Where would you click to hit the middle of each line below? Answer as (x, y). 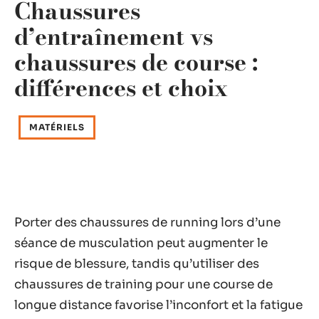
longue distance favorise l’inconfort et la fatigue (158, 305)
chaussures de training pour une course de (143, 284)
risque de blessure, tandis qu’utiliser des (137, 264)
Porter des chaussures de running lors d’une (147, 223)
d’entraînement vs (114, 37)
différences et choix (121, 88)
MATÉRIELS (57, 127)
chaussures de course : (136, 62)
